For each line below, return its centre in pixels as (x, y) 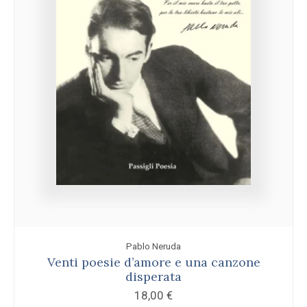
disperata (153, 277)
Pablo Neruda (153, 246)
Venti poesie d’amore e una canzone (153, 262)
